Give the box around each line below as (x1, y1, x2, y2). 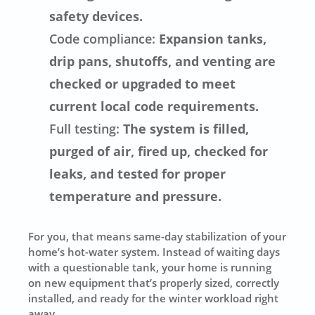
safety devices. (49, 7, 143, 25)
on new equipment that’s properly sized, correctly (28, 275, 280, 290)
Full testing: (49, 120, 120, 137)
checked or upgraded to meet (49, 75, 236, 92)
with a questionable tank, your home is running (28, 259, 272, 274)
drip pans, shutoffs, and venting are (49, 52, 276, 70)
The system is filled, (120, 120, 250, 137)
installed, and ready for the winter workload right (28, 290, 279, 305)
